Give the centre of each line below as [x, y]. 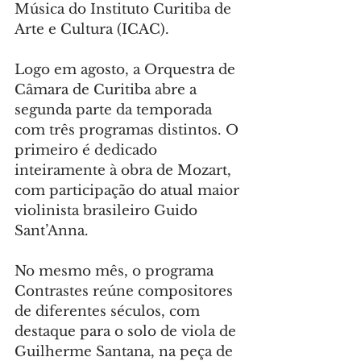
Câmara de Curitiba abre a [108, 90]
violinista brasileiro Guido [108, 211]
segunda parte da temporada [115, 110]
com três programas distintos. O [129, 131]
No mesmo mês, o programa [116, 272]
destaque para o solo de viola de [127, 332]
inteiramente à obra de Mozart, [125, 171]
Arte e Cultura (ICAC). [92, 30]
